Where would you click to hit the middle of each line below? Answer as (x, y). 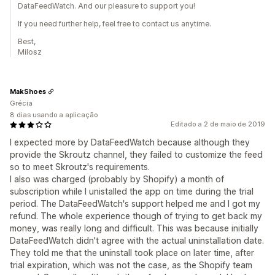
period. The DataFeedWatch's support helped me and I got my (135, 203)
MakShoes (28, 91)
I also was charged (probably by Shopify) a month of (117, 179)
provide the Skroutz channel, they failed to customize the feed (136, 154)
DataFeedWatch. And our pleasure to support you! (107, 6)
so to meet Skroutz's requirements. (80, 167)
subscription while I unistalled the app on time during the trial (132, 191)
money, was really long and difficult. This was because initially (134, 228)
